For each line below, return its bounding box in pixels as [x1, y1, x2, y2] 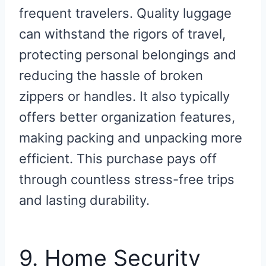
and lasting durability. [19, 192, 150, 208]
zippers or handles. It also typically [19, 88, 230, 104]
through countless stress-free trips [19, 172, 235, 188]
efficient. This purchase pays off [19, 151, 217, 167]
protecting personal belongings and [19, 47, 236, 63]
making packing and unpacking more [19, 130, 242, 146]
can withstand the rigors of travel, [19, 26, 226, 42]
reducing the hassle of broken [19, 68, 203, 84]
